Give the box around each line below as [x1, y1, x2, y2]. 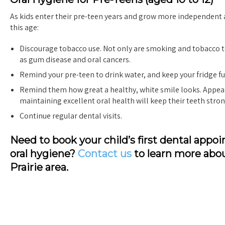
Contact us [78, 147, 132, 160]
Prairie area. [10, 161, 68, 173]
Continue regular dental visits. [20, 110, 123, 121]
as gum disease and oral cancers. [20, 54, 131, 65]
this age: [10, 22, 39, 33]
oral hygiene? [10, 147, 78, 160]
